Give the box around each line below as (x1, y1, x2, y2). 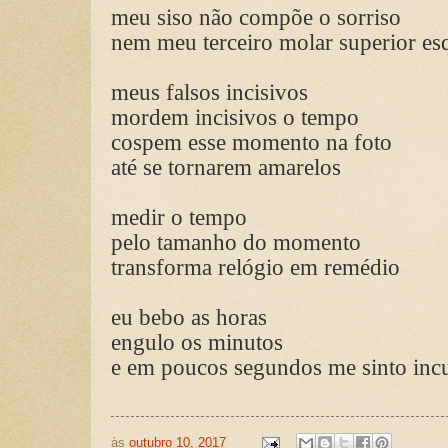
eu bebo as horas (111, 303, 267, 330)
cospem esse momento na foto (111, 128, 392, 155)
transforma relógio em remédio (111, 253, 400, 280)
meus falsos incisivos (111, 78, 308, 105)
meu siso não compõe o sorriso (111, 3, 401, 30)
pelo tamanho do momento (111, 228, 361, 255)
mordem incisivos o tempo (111, 103, 359, 130)
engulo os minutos (111, 328, 283, 355)
